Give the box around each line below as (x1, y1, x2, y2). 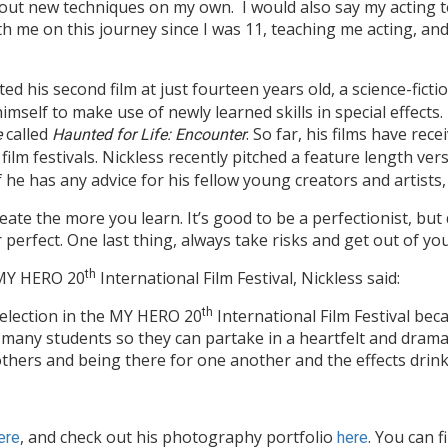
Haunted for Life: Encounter (52, 125, 246, 145)
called (6, 123, 52, 146)
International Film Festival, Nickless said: (96, 267, 400, 290)
